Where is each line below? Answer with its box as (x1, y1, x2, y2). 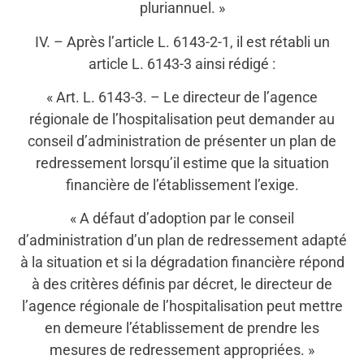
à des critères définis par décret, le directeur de (32, 275, 332, 293)
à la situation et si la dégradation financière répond (19, 253, 344, 271)
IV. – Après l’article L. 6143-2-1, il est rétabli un (34, 32, 330, 50)
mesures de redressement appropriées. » (50, 341, 314, 359)
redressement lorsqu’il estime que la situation (35, 154, 329, 172)
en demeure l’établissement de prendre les (45, 319, 319, 337)
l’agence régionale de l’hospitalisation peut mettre (21, 297, 343, 315)
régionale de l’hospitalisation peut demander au (29, 110, 335, 128)
